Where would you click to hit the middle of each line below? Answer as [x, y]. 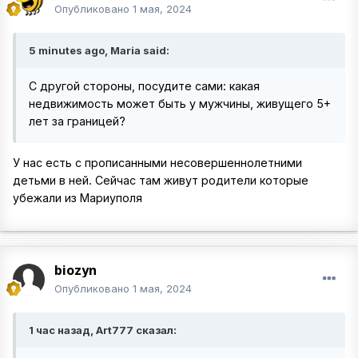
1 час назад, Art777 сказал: [103, 330]
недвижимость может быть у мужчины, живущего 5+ [180, 104]
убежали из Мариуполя [78, 198]
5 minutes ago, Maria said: [99, 51]
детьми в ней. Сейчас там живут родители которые [161, 181]
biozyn [76, 270]
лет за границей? [77, 121]
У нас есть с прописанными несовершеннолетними [157, 163]
